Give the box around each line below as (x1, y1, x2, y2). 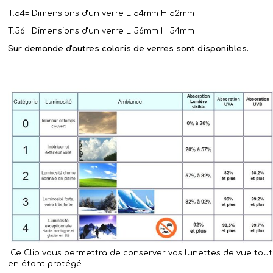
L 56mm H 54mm (126, 26, 194, 35)
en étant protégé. (8, 259, 83, 268)
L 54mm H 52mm (126, 9, 194, 18)
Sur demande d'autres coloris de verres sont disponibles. (8, 44, 249, 53)
